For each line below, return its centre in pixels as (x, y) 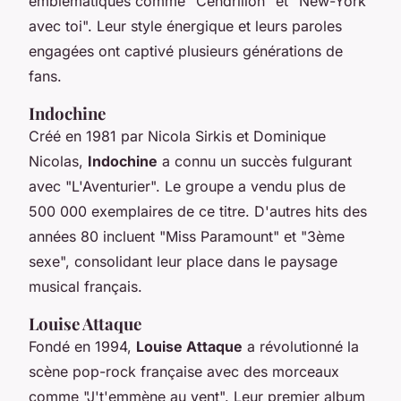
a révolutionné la (301, 346)
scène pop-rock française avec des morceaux (184, 371)
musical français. (85, 286)
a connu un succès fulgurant (255, 161)
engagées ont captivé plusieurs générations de (186, 51)
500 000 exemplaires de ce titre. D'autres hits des (198, 211)
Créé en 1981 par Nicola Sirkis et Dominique (177, 136)
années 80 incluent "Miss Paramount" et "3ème (187, 236)
